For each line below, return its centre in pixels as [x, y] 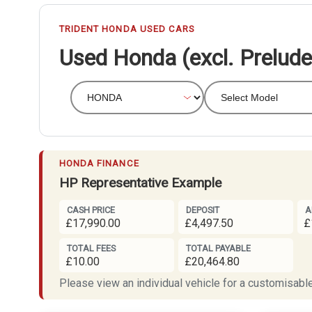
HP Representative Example [140, 182]
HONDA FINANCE [99, 163]
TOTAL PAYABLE [218, 249]
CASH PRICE [91, 210]
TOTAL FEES [91, 249]
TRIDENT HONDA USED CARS [127, 29]
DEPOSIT [202, 210]
